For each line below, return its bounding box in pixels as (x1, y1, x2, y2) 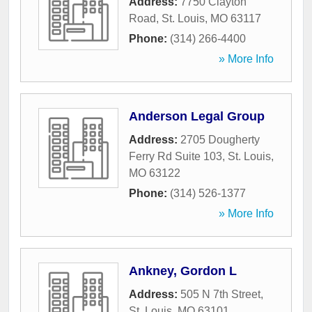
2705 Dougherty (180, 134, 260, 146)
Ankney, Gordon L (129, 264, 237, 279)
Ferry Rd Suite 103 (129, 150, 222, 163)
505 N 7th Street (180, 288, 260, 301)
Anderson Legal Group (129, 109, 265, 124)
